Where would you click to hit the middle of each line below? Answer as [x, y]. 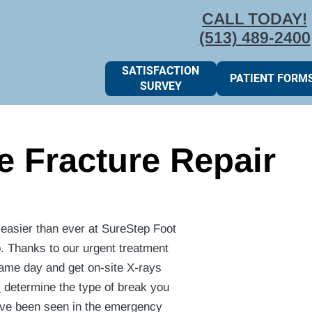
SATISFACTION [161, 70]
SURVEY [161, 86]
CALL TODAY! [255, 18]
